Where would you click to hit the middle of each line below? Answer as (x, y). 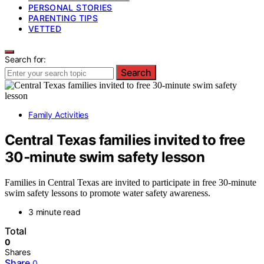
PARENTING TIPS (63, 18)
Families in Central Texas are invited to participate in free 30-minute (131, 182)
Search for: (26, 59)
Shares (18, 252)
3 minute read (55, 212)
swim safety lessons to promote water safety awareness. (108, 193)
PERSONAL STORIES (70, 7)
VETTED (45, 29)
